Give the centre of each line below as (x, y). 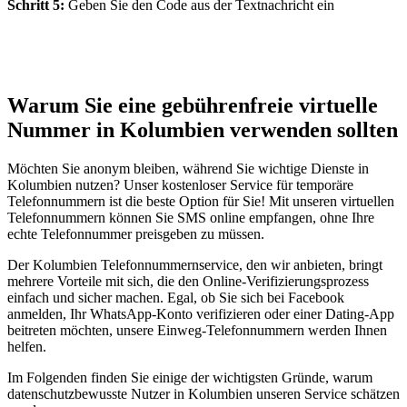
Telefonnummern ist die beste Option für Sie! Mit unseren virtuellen (201, 201)
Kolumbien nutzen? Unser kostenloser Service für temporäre (180, 184)
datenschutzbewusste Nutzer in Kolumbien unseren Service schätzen (203, 393)
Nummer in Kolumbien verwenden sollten (203, 129)
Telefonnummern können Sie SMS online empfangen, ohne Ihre (191, 217)
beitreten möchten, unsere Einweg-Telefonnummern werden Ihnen (197, 330)
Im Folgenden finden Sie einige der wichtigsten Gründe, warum (190, 377)
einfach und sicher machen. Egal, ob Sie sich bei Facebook (176, 297)
